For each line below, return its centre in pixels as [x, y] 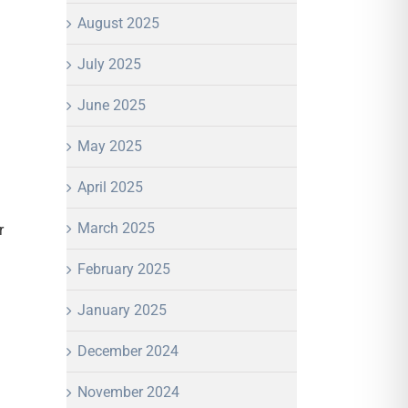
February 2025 [124, 269]
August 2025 [118, 23]
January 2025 [122, 310]
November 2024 [128, 392]
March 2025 [116, 228]
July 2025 [109, 64]
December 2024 [128, 351]
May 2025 [110, 146]
